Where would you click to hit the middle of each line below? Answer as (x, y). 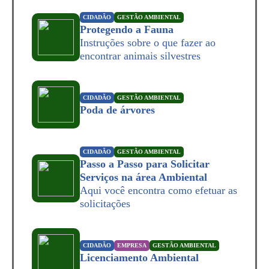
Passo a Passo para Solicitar (145, 164)
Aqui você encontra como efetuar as (159, 190)
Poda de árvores (117, 110)
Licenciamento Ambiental (139, 258)
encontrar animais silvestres (140, 56)
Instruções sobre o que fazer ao (148, 43)
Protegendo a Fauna (127, 29)
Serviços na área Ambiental (144, 177)
